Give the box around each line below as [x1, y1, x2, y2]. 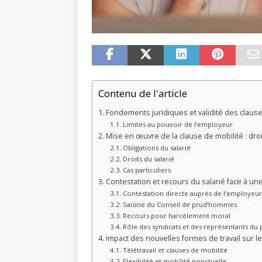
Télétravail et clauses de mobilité [123, 246, 228, 255]
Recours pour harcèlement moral [123, 211, 231, 220]
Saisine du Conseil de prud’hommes [123, 200, 237, 209]
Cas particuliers [123, 166, 171, 175]
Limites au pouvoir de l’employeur [123, 120, 233, 129]
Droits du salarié [123, 154, 175, 164]
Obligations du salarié [123, 143, 191, 153]
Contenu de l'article [98, 87, 187, 101]
